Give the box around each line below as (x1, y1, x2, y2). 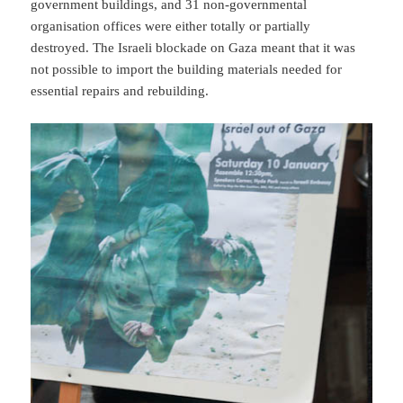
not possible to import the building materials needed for (31, 61, 343, 76)
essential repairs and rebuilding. (31, 83, 210, 98)
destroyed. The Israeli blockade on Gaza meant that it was (31, 40, 356, 55)
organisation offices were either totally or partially (31, 18, 311, 33)
